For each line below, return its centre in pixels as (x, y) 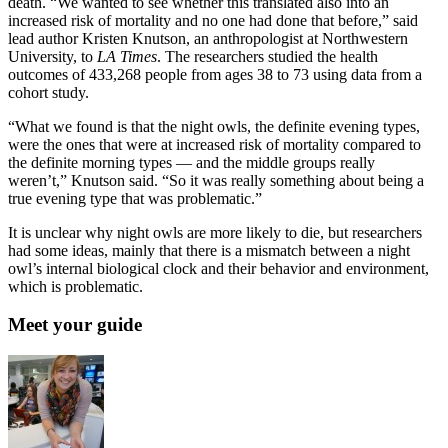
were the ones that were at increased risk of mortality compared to (214, 144)
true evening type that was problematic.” (135, 198)
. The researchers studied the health (267, 56)
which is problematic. (75, 286)
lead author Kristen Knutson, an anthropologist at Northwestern (208, 38)
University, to (52, 56)
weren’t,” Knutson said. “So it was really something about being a (216, 180)
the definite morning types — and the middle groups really (191, 162)
